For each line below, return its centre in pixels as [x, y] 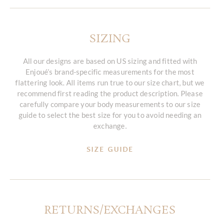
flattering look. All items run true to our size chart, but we [110, 82]
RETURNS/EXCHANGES [110, 211]
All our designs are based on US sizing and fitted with [110, 61]
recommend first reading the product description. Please [110, 93]
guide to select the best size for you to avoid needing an [110, 115]
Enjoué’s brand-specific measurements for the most [110, 71]
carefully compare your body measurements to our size [110, 104]
